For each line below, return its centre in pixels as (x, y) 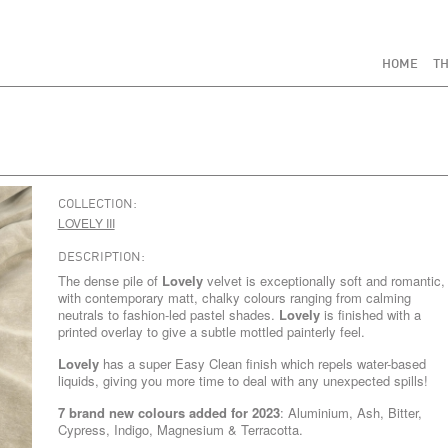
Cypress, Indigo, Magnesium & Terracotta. (180, 429)
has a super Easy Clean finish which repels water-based (264, 363)
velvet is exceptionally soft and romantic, (325, 280)
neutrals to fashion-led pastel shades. (168, 314)
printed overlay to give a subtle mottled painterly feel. (211, 331)
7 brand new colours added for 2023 (168, 412)
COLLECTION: (97, 204)
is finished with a (372, 314)
